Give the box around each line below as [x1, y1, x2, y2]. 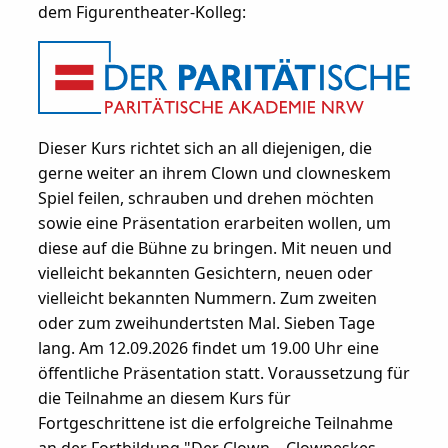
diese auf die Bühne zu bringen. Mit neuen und [37, 237, 392, 260]
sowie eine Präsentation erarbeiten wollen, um [37, 212, 391, 235]
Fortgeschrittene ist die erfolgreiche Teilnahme [37, 412, 393, 435]
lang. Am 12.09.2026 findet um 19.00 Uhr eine [37, 337, 379, 360]
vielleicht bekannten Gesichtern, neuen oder [37, 262, 373, 285]
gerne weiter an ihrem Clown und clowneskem [37, 162, 391, 185]
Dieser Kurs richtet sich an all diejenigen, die [37, 137, 372, 160]
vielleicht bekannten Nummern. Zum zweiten [37, 287, 377, 310]
